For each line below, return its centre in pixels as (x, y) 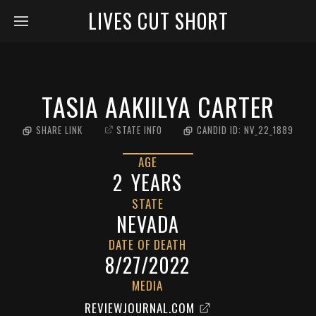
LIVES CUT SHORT (158, 21)
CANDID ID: (220, 130)
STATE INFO (139, 130)
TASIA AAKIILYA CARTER (158, 106)
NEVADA (147, 224)
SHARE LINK (59, 130)
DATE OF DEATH (147, 244)
